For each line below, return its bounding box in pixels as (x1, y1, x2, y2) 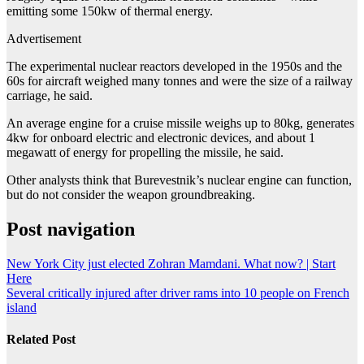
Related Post (6, 332, 76, 347)
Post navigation (6, 218, 135, 240)
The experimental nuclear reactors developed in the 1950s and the (6, 58, 342, 73)
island (6, 300, 37, 314)
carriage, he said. (6, 88, 93, 102)
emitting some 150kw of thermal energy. (6, 3, 213, 18)
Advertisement (6, 31, 81, 45)
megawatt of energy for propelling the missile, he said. (6, 145, 284, 159)
